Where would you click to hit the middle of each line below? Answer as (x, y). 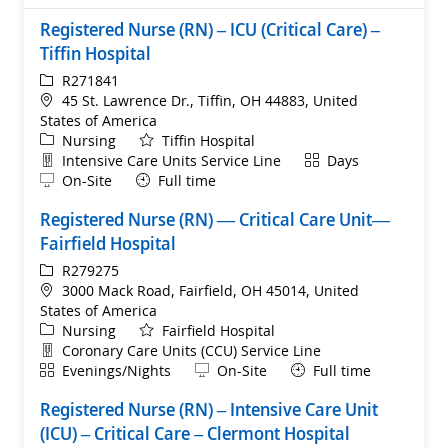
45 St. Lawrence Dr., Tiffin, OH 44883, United (210, 100)
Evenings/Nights (116, 370)
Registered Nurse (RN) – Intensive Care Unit (209, 408)
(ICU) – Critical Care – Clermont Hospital (195, 432)
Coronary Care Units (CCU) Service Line (191, 350)
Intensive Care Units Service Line (171, 160)
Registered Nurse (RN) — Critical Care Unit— (215, 218)
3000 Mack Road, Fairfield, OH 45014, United (210, 290)
